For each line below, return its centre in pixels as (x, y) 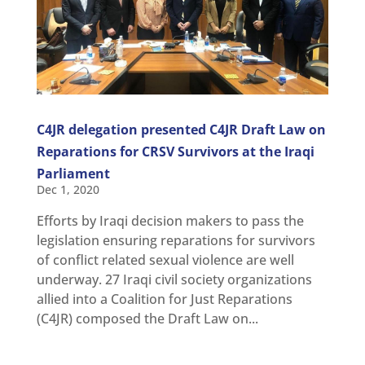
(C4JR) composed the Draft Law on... (147, 318)
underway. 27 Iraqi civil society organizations (174, 279)
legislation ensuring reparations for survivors (176, 240)
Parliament (73, 173)
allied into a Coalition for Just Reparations (164, 299)
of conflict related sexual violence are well (165, 259)
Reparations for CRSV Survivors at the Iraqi (175, 151)
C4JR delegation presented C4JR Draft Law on (181, 129)
